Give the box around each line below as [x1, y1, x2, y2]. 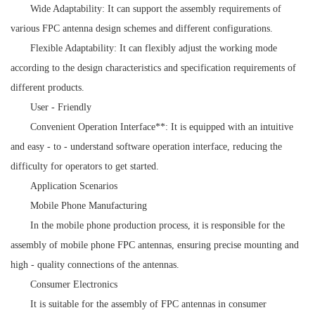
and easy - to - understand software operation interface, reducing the [11, 141, 282, 152]
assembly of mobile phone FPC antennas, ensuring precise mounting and [11, 239, 299, 250]
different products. [11, 82, 84, 93]
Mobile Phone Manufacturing [30, 200, 147, 211]
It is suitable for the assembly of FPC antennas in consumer [30, 298, 266, 309]
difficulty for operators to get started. [11, 160, 159, 172]
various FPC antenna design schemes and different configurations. [11, 22, 273, 34]
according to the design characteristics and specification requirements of [11, 62, 296, 73]
